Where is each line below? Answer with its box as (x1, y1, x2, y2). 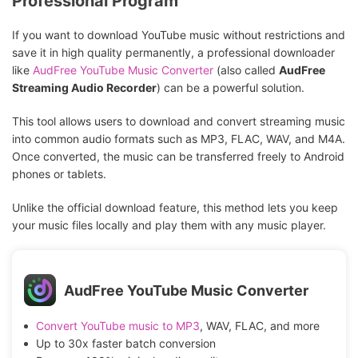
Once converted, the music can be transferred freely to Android (12, 149, 344, 164)
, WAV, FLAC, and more (199, 319, 320, 333)
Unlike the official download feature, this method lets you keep (12, 201, 338, 215)
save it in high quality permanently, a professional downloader (12, 46, 335, 60)
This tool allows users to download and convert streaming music (12, 114, 345, 129)
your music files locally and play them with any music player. (12, 218, 326, 233)
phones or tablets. (12, 167, 106, 181)
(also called (213, 63, 279, 78)
